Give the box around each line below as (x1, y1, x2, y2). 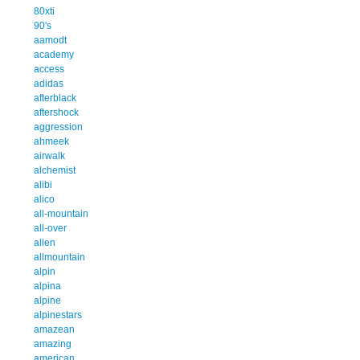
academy (34, 48, 74, 60)
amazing (34, 337, 72, 350)
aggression (34, 121, 83, 133)
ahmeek (34, 135, 69, 147)
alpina (34, 280, 61, 292)
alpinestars (34, 309, 82, 321)
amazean (34, 323, 75, 335)
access (34, 63, 64, 75)
